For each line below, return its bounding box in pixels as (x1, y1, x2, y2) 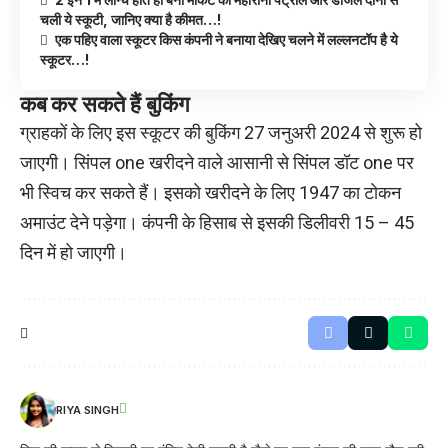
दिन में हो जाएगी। (20, 241, 127, 263)
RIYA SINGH (56, 402, 119, 417)
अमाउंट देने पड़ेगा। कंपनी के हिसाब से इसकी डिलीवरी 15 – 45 (20, 211, 414, 233)
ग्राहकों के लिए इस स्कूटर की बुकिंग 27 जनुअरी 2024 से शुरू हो (20, 121, 422, 143)
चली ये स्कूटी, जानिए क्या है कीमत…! (40, 10, 221, 28)
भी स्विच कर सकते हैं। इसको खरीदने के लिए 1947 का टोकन (20, 181, 401, 203)
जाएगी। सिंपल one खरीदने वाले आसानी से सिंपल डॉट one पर (20, 151, 414, 173)
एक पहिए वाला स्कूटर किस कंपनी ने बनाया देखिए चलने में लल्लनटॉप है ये (54, 30, 398, 48)
